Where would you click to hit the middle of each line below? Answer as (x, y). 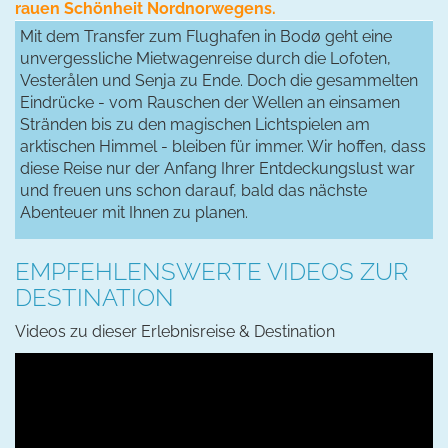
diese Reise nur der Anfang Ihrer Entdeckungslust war (217, 168)
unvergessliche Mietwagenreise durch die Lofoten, (205, 58)
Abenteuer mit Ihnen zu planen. (134, 212)
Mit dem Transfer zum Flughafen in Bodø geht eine (206, 36)
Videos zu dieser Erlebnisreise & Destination (175, 331)
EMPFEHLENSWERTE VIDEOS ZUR (212, 271)
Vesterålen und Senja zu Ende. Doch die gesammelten (219, 80)
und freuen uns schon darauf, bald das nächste (193, 190)
